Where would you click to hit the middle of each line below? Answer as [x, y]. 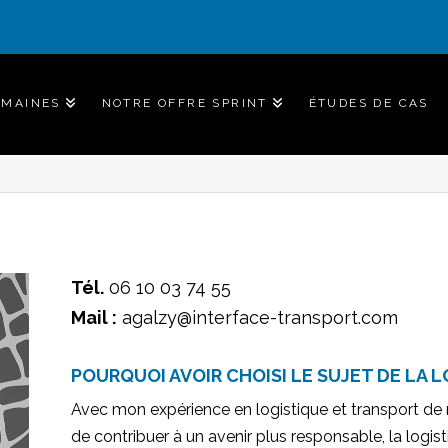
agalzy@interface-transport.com [258, 318]
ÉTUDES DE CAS [368, 103]
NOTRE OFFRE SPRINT [184, 103]
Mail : [94, 318]
